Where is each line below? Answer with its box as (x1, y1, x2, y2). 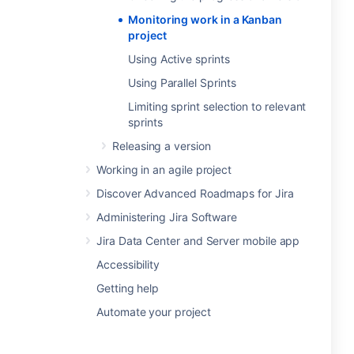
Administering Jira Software (96, 210, 238, 224)
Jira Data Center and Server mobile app (96, 234, 300, 247)
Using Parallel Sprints (128, 76, 236, 89)
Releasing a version (112, 139, 211, 153)
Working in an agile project (96, 163, 232, 176)
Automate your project (96, 305, 211, 318)
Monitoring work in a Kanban (128, 13, 283, 26)
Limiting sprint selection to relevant (128, 100, 307, 113)
